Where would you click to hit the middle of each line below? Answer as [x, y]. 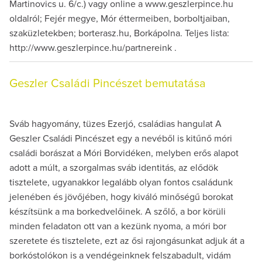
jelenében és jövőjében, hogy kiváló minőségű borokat [121, 197]
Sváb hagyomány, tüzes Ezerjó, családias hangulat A [116, 124]
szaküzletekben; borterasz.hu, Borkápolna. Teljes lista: [119, 33]
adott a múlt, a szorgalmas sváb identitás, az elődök [114, 168]
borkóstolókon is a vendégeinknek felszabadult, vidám [120, 255]
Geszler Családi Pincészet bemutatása [108, 83]
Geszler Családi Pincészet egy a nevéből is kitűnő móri [121, 138]
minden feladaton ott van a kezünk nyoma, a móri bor [118, 226]
